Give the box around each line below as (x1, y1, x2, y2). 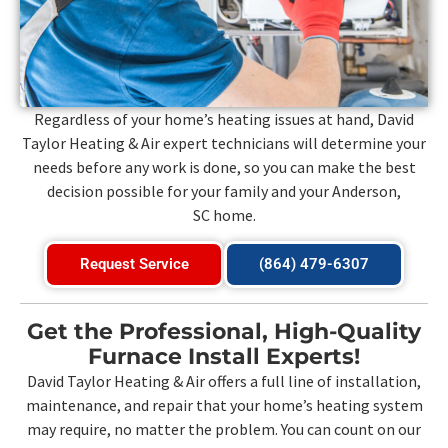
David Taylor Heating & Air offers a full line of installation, (27, 371, 421, 392)
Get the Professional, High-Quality (27, 318, 421, 345)
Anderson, (332, 180, 401, 201)
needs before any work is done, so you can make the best (32, 156, 416, 177)
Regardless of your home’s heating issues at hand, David (34, 108, 414, 129)
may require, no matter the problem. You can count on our (27, 419, 421, 440)
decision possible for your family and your (47, 180, 332, 201)
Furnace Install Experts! (88, 343, 360, 370)
